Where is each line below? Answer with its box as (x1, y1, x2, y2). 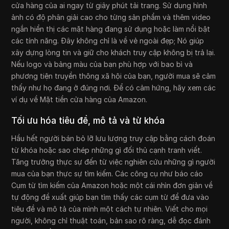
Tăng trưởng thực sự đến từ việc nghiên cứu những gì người (11, 157, 216, 167)
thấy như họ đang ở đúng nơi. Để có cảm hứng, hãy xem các (11, 83, 216, 93)
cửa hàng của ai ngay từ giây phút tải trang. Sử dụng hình (11, 1, 208, 10)
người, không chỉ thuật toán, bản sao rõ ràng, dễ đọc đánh (11, 216, 211, 225)
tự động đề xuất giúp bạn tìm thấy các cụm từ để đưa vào (11, 193, 210, 202)
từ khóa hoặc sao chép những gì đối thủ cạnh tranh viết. (11, 146, 202, 155)
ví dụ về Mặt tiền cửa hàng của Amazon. (11, 95, 148, 104)
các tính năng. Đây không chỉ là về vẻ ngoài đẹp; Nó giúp (11, 36, 204, 45)
